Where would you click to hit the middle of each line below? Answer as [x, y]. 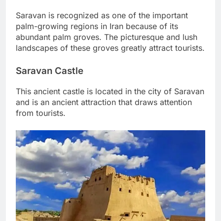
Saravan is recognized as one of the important [102, 16]
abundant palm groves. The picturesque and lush [107, 37]
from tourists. [41, 113]
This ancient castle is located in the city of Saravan [110, 91]
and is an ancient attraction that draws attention [104, 102]
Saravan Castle [50, 71]
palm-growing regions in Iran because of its [97, 26]
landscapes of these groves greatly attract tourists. [110, 48]
